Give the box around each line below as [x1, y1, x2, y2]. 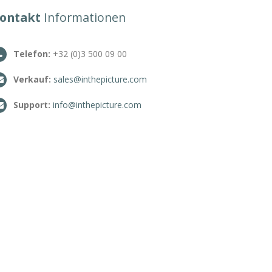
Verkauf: [13, 73, 51, 85]
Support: [13, 99, 50, 110]
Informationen [41, 9, 126, 25]
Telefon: [13, 48, 50, 59]
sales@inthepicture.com [53, 73, 147, 85]
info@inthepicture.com [53, 99, 141, 110]
